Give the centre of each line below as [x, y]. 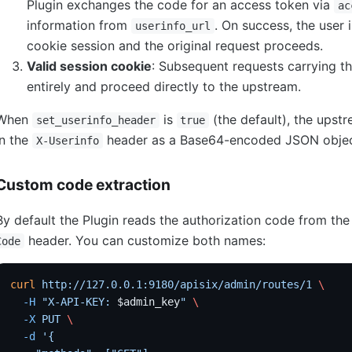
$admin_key [149, 301]
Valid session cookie [89, 66]
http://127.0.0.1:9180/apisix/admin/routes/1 [174, 284]
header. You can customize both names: [145, 240]
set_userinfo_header [95, 120]
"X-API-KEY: [77, 301]
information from [79, 25]
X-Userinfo [67, 140]
